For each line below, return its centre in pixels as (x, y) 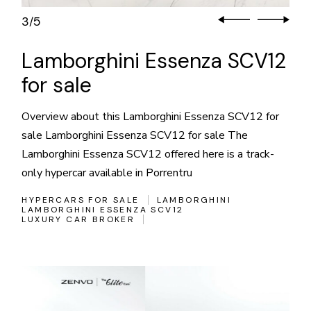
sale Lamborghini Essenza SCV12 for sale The (135, 135)
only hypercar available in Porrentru (107, 173)
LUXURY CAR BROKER (78, 219)
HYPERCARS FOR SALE (81, 200)
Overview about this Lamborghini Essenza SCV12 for (151, 116)
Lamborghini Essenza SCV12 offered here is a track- (148, 154)
